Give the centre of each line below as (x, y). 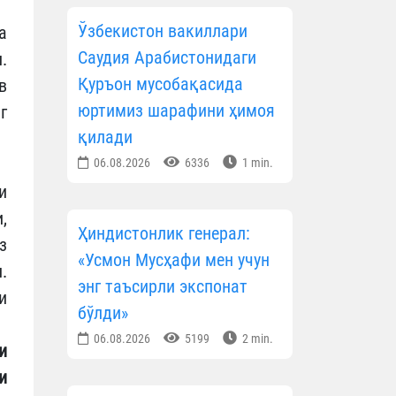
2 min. (256, 339)
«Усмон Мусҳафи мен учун (174, 260)
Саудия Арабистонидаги (167, 58)
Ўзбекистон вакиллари (163, 31)
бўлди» (103, 313)
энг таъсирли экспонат (163, 287)
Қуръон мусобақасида (160, 84)
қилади (105, 137)
